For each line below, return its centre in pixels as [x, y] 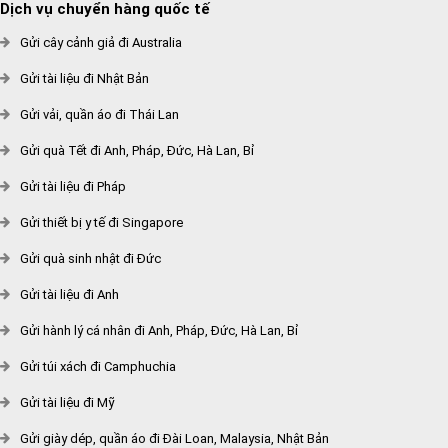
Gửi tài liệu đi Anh [69, 294]
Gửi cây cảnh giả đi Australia [101, 42]
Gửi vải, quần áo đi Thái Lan [99, 114]
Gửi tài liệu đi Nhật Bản [84, 78]
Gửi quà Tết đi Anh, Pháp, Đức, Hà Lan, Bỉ [137, 150]
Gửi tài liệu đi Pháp [73, 186]
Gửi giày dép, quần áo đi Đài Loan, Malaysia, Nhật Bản [174, 438]
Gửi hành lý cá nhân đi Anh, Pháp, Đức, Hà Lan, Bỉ [159, 330]
